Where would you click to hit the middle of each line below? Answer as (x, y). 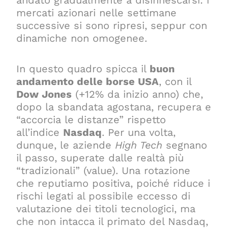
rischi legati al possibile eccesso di (104, 196)
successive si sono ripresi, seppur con (112, 25)
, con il (175, 81)
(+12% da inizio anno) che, (138, 94)
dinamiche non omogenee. (82, 38)
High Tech (139, 145)
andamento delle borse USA (88, 81)
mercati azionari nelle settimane (97, 12)
